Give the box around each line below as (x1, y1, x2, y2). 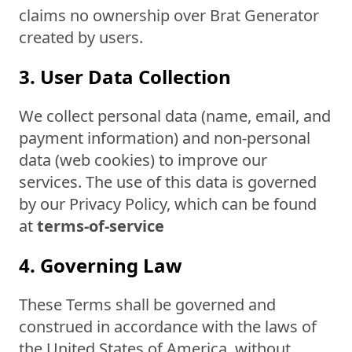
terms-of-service (37, 215, 164, 236)
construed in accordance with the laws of (19, 316, 317, 337)
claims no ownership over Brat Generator (19, 5, 319, 26)
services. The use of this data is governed (19, 171, 317, 192)
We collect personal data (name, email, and (19, 105, 331, 126)
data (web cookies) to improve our (19, 149, 267, 170)
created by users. (19, 27, 143, 48)
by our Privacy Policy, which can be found (19, 193, 317, 214)
